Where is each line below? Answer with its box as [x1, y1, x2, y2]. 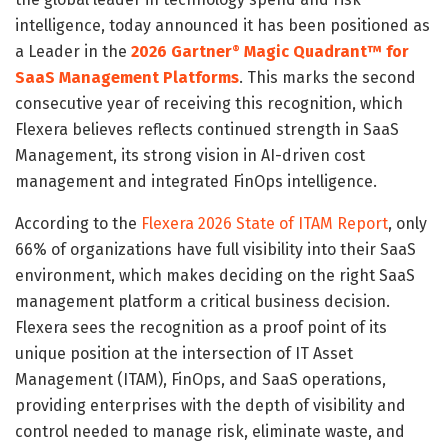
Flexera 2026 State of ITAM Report [141, 213, 388, 233]
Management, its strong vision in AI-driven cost [15, 145, 365, 165]
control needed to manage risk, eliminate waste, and [15, 421, 405, 441]
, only [388, 213, 427, 233]
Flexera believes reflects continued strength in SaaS [15, 119, 399, 139]
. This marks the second [239, 67, 416, 87]
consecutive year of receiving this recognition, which [15, 93, 403, 113]
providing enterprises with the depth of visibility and [15, 395, 406, 415]
